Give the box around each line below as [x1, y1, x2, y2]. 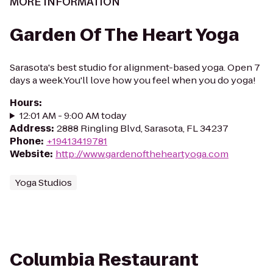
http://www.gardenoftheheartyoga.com [55, 147, 229, 160]
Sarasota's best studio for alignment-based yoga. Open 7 [10, 61, 260, 74]
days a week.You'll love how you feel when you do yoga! [10, 74, 256, 87]
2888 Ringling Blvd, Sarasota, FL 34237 [57, 122, 229, 135]
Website [10, 147, 50, 160]
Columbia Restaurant [10, 248, 199, 272]
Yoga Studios [15, 176, 72, 189]
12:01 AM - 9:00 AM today [19, 109, 127, 122]
